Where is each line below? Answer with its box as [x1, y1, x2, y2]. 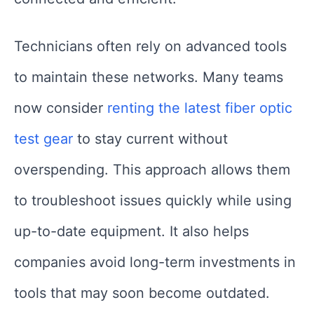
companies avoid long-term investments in [14, 254, 296, 271]
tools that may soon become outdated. [14, 285, 270, 302]
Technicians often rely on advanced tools [14, 38, 287, 55]
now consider [14, 100, 107, 117]
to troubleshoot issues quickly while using [14, 192, 292, 210]
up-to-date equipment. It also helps [14, 223, 249, 240]
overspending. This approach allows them [14, 161, 290, 179]
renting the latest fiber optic [107, 100, 292, 117]
